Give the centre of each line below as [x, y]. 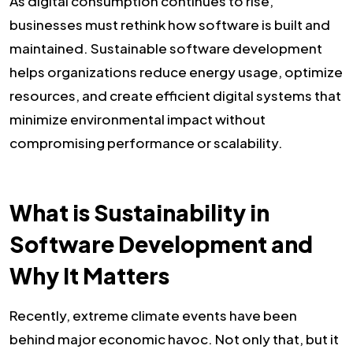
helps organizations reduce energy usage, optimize [176, 71]
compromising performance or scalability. [146, 142]
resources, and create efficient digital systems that [175, 95]
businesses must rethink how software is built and [170, 24]
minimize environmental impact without [137, 119]
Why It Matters [89, 276]
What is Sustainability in [139, 213]
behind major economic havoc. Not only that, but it [174, 339]
